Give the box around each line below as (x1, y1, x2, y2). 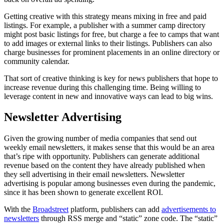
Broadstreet (32, 205, 68, 214)
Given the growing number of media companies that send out (4, 134, 196, 143)
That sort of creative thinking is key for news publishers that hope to (4, 73, 218, 82)
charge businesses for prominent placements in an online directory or (4, 47, 219, 56)
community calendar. (4, 56, 69, 65)
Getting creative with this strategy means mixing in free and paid (4, 11, 206, 20)
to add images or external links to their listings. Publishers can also (4, 38, 212, 47)
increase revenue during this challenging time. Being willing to (4, 82, 201, 91)
